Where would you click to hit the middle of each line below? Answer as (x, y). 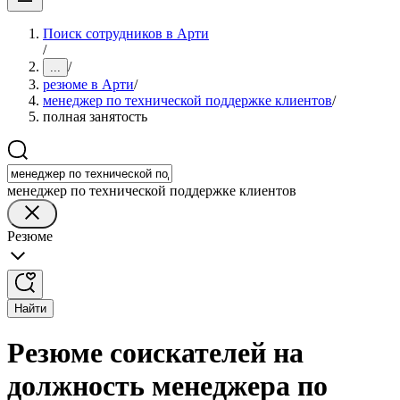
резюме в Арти (88, 84)
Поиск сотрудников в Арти (126, 33)
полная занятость (95, 117)
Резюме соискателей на (155, 353)
